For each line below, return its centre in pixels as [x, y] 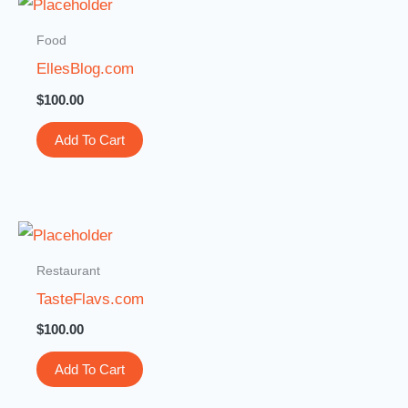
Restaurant [69, 270]
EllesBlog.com [86, 69]
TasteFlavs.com [91, 299]
